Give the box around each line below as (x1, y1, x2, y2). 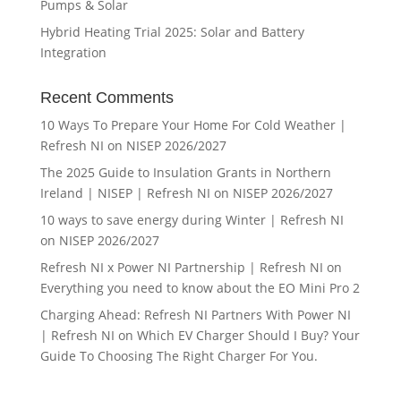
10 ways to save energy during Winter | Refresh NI (39, 210, 344, 228)
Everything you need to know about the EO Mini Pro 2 (39, 278, 360, 296)
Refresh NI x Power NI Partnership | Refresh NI (39, 258, 323, 276)
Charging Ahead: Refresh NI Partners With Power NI (39, 305, 351, 323)
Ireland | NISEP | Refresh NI (39, 183, 210, 201)
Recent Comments (39, 88, 174, 107)
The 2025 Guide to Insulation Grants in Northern (39, 163, 331, 181)
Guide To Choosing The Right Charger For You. (39, 346, 318, 364)
